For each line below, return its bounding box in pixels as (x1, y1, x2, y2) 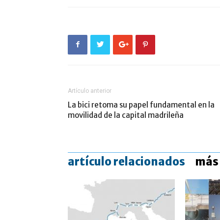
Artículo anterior (68, 87, 111, 94)
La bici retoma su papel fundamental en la (68, 100, 215, 110)
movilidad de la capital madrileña (68, 110, 184, 120)
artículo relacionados (68, 154, 185, 168)
